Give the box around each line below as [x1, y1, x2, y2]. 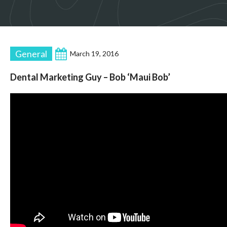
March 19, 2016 [70, 49, 119, 58]
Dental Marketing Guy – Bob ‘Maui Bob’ [10, 71, 170, 83]
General [15, 48, 47, 59]
